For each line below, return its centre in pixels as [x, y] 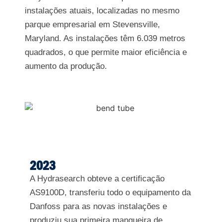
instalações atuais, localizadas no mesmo [102, 10]
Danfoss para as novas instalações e [98, 207]
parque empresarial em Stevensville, [92, 24]
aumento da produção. [66, 66]
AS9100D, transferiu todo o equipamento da [110, 193]
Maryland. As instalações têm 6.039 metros [105, 38]
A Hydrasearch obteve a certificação [97, 179]
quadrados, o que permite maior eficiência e [106, 52]
